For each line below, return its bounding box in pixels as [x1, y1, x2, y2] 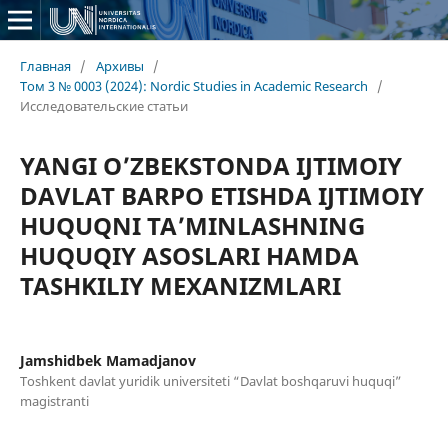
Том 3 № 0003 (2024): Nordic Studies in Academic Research [19, 76, 368, 95]
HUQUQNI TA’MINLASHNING [19, 208, 365, 242]
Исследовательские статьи [19, 96, 188, 115]
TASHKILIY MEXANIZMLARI [19, 268, 341, 302]
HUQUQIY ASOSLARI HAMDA [19, 238, 359, 272]
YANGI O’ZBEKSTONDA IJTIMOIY [19, 148, 402, 182]
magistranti [19, 391, 89, 410]
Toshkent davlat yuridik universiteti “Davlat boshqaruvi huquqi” [19, 371, 402, 390]
